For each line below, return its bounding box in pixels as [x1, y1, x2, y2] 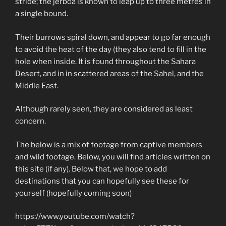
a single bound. [15, 9, 70, 19]
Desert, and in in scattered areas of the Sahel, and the [15, 69, 204, 78]
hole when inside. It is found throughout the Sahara [15, 56, 196, 66]
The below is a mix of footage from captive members [15, 140, 202, 149]
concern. [15, 117, 46, 126]
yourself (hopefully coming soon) [15, 188, 132, 198]
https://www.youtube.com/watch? [15, 212, 135, 221]
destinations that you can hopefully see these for [15, 176, 189, 186]
